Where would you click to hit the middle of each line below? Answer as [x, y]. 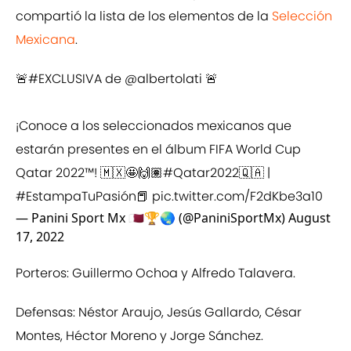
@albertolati [163, 79]
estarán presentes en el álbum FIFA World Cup [158, 150]
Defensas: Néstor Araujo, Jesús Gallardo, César [159, 313]
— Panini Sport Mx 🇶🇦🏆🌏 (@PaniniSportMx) [152, 218]
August [309, 218]
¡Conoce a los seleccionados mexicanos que [154, 126]
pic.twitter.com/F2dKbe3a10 [237, 197]
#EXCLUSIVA [65, 79]
